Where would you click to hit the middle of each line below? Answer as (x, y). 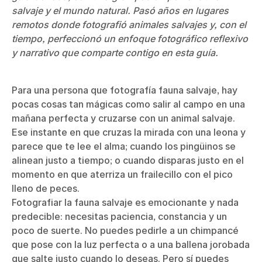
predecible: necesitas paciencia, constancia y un (119, 216)
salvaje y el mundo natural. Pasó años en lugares (120, 11)
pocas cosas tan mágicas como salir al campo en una (128, 104)
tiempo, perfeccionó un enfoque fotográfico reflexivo (130, 39)
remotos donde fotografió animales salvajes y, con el (129, 25)
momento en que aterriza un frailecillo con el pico (122, 174)
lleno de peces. (46, 188)
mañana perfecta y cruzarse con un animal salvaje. (123, 118)
